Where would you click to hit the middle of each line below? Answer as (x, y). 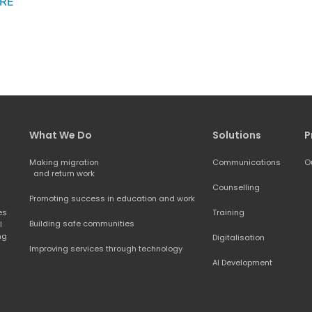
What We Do (61, 135)
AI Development (242, 262)
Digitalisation (238, 237)
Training (228, 212)
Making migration (64, 162)
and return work (64, 173)
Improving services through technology (106, 248)
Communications (246, 162)
